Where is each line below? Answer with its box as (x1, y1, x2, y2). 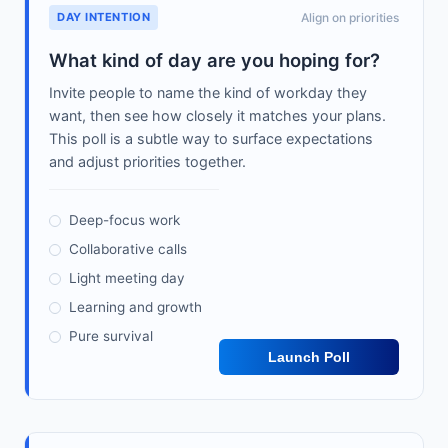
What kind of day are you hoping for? (49, 49, 380, 72)
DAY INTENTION (57, 10, 151, 25)
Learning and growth (69, 299, 202, 316)
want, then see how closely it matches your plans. (49, 107, 386, 125)
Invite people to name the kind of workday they (49, 84, 367, 102)
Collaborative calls (69, 241, 187, 258)
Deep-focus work (69, 212, 180, 229)
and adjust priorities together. (49, 153, 246, 171)
